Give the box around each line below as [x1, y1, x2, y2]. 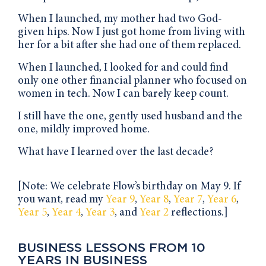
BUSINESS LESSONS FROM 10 [18, 240, 205, 254]
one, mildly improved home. [18, 123, 150, 135]
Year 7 [173, 194, 202, 205]
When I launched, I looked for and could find [18, 62, 228, 74]
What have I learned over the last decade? [18, 146, 214, 158]
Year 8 [140, 194, 169, 205]
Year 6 [207, 194, 236, 205]
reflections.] [169, 207, 228, 218]
